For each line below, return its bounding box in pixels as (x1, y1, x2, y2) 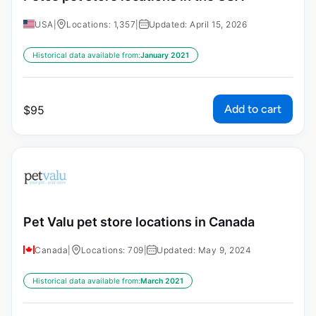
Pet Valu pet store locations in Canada (23, 214, 255, 229)
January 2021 (140, 51, 189, 61)
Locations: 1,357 (66, 19, 135, 30)
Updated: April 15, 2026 (148, 19, 247, 30)
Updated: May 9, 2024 (157, 244, 251, 255)
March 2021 (140, 276, 183, 286)
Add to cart (224, 102, 281, 116)
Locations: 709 (80, 244, 144, 255)
